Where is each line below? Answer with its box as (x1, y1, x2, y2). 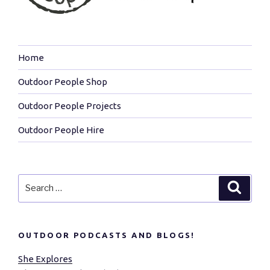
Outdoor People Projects (18, 100, 121, 111)
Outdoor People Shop (18, 76, 107, 87)
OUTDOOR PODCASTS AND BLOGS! (18, 230, 195, 239)
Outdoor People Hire (18, 124, 104, 135)
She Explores (18, 254, 72, 265)
